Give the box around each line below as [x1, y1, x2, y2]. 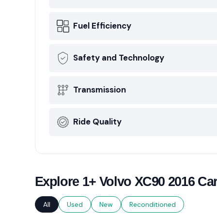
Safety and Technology [73, 52, 164, 63]
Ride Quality [73, 116, 122, 127]
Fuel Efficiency [73, 20, 131, 31]
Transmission [73, 84, 126, 95]
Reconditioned [129, 200, 176, 209]
